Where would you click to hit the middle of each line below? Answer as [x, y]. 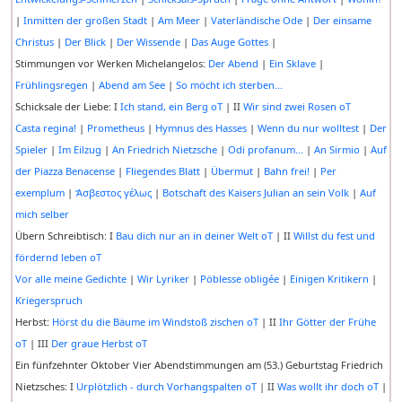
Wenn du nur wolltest [308, 128]
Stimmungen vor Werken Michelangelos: [111, 64]
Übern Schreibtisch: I [65, 236]
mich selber [42, 214]
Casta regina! [45, 128]
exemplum [39, 193]
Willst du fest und [334, 236]
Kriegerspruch [48, 301]
